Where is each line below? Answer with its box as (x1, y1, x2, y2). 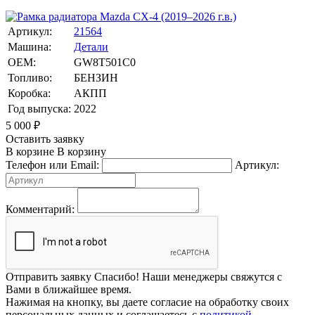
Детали (74, 40, 108, 53)
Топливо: (8, 71, 52, 84)
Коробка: (8, 86, 51, 99)
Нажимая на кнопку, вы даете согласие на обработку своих (6, 295, 289, 308)
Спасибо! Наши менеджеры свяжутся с (94, 270, 282, 283)
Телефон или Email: (6, 158, 99, 171)
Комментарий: (6, 202, 75, 215)
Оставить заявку (6, 132, 84, 145)
